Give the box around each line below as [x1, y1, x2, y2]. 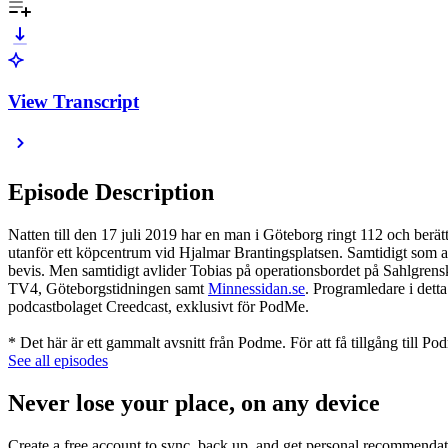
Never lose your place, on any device [8, 390, 380, 417]
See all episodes [8, 352, 108, 370]
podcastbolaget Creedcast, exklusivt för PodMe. [8, 298, 309, 316]
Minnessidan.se [208, 280, 305, 298]
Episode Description [8, 179, 214, 206]
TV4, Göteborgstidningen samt [8, 280, 208, 298]
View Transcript [8, 90, 139, 112]
